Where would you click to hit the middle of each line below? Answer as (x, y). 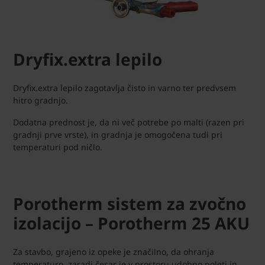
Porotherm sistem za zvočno (130, 204)
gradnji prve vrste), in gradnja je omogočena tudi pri (118, 135)
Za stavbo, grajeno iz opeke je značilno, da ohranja (114, 252)
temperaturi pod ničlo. (58, 147)
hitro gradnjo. (41, 101)
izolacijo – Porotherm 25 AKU (131, 223)
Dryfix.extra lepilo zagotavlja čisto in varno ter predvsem (125, 88)
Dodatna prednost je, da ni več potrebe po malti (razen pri (129, 122)
